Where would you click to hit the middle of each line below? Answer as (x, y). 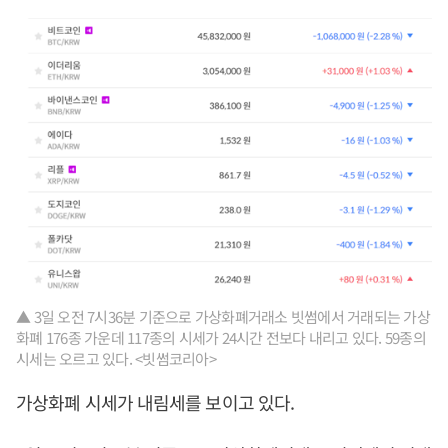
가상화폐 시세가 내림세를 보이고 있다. (155, 402)
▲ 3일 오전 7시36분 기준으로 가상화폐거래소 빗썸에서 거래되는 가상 (223, 317)
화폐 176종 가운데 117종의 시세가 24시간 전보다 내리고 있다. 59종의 (221, 338)
